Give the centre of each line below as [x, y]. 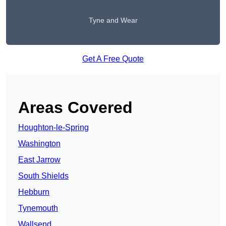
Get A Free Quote [113, 59]
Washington [39, 144]
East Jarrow [39, 160]
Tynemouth [38, 208]
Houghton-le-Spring [53, 128]
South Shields [43, 176]
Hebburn [34, 192]
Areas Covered [75, 108]
